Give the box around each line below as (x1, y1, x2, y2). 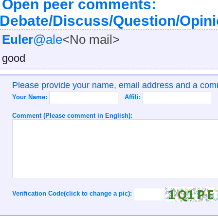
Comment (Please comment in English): (12, 111, 132, 119)
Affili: (124, 93, 143, 101)
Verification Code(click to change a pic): (12, 190, 134, 198)
